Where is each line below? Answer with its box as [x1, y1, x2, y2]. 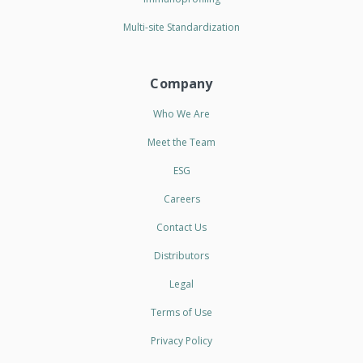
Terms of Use [151, 305, 212, 319]
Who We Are [153, 106, 210, 121]
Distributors [154, 248, 209, 263]
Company [150, 74, 213, 92]
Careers [163, 191, 200, 206]
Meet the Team [147, 135, 216, 149]
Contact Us [156, 220, 207, 234]
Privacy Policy [151, 333, 212, 348]
